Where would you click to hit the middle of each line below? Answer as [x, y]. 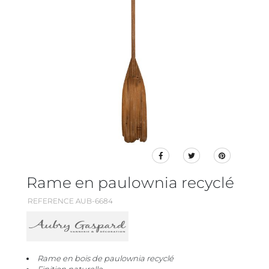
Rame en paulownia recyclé [130, 183]
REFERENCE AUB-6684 [70, 201]
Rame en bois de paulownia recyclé [105, 258]
